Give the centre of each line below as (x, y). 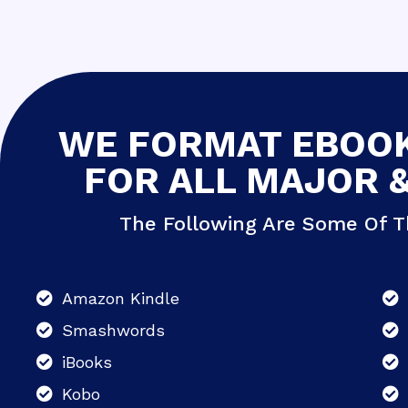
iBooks (87, 362)
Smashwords (113, 330)
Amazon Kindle (120, 298)
